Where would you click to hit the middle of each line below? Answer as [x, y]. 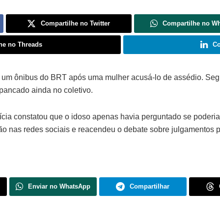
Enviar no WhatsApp [59, 186]
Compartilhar [150, 186]
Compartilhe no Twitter [76, 23]
